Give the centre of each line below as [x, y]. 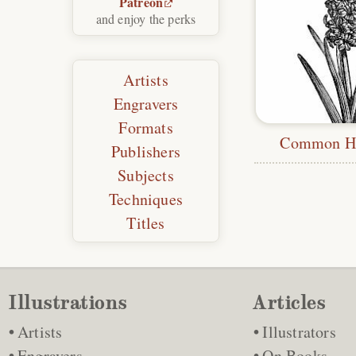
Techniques [146, 199]
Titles [146, 223]
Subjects [146, 176]
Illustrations [68, 303]
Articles [289, 303]
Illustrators [299, 332]
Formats [146, 128]
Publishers [146, 152]
